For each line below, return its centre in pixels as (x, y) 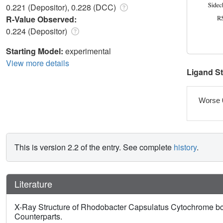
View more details (38, 63)
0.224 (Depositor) (38, 31)
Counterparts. (38, 216)
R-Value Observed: (42, 19)
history (185, 147)
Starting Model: (36, 51)
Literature (33, 183)
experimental (88, 51)
